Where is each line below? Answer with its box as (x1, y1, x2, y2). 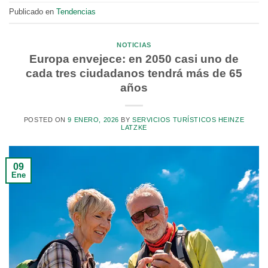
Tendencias (56, 7, 96, 17)
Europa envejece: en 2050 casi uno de (29, 52, 239, 65)
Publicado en (9, 7, 56, 17)
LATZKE (121, 123, 147, 131)
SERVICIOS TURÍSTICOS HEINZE (132, 115, 245, 123)
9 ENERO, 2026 (68, 115, 119, 123)
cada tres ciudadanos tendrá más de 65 (26, 66, 242, 80)
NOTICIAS (117, 41, 151, 49)
